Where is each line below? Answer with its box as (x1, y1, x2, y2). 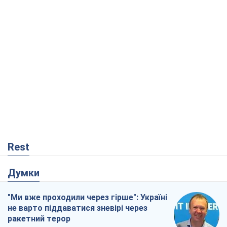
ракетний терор (8, 214, 70, 224)
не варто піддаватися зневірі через (8, 203, 147, 213)
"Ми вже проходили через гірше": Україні (8, 193, 167, 203)
